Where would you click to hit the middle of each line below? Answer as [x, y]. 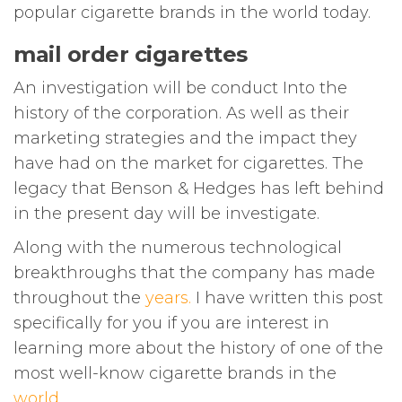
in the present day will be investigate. [166, 214]
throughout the [79, 298]
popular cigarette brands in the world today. [192, 13]
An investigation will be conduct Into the [180, 88]
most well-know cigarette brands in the [175, 374]
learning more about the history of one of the [198, 349]
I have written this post [287, 298]
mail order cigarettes [131, 55]
